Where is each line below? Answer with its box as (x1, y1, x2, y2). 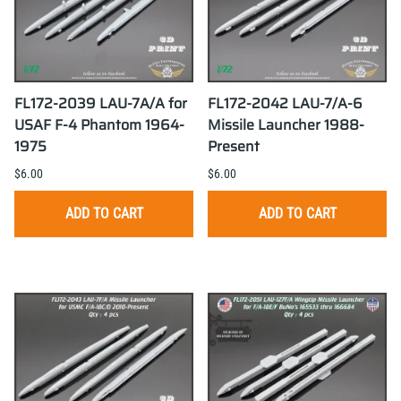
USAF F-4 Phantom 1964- (14, 114, 184, 137)
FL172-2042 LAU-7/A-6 (208, 92, 363, 115)
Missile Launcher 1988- (208, 114, 364, 137)
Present (208, 135, 260, 158)
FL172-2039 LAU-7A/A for (14, 92, 187, 115)
